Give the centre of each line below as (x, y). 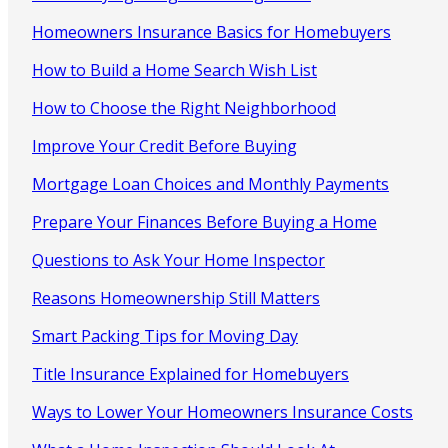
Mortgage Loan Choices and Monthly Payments (210, 183)
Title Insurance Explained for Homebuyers (190, 373)
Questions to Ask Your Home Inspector (178, 259)
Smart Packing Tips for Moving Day (165, 335)
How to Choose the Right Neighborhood (184, 107)
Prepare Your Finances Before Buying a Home (204, 221)
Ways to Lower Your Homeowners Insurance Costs (222, 411)
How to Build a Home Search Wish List (174, 69)
